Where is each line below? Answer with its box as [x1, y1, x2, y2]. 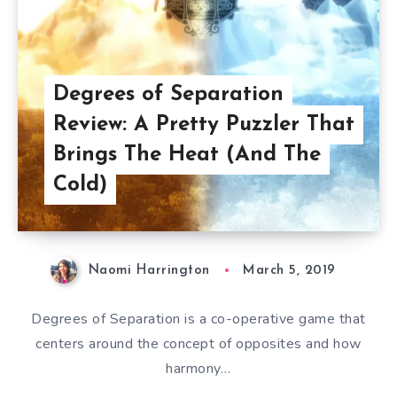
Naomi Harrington [88, 264, 210, 277]
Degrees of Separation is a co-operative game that [31, 309, 366, 330]
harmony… [166, 359, 231, 379]
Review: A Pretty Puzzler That [53, 114, 354, 136]
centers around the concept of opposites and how [35, 334, 362, 354]
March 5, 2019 [243, 264, 336, 277]
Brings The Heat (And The [53, 144, 321, 166]
